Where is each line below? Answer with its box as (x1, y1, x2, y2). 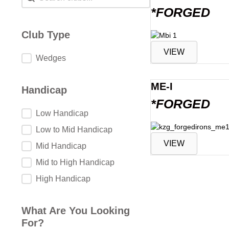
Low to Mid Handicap (36, 125, 112, 134)
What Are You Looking (21, 205, 130, 216)
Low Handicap (36, 109, 88, 118)
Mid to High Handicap (36, 158, 114, 167)
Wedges (36, 54, 66, 62)
